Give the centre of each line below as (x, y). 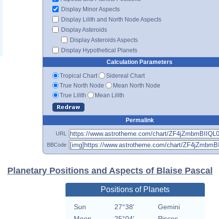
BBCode (57, 144)
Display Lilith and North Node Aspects (110, 19)
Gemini (169, 207)
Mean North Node (137, 85)
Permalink (140, 120)
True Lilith (73, 95)
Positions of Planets (135, 190)
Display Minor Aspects (90, 9)
